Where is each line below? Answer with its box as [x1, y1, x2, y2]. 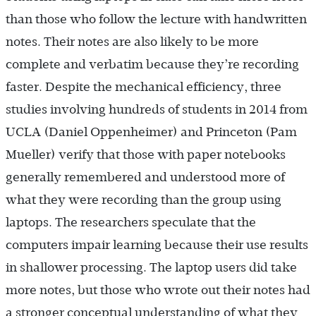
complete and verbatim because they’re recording [6, 56, 299, 71]
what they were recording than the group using [6, 192, 281, 207]
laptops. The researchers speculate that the [6, 214, 256, 229]
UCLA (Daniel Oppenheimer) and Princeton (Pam [6, 124, 297, 139]
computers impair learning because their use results [6, 237, 308, 252]
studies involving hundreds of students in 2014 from [6, 102, 308, 116]
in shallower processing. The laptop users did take [6, 260, 297, 274]
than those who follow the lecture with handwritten [6, 11, 307, 26]
